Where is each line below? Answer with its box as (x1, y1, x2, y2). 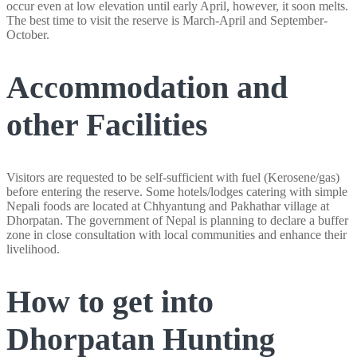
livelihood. (6, 241, 60, 256)
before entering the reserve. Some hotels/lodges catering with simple (6, 184, 347, 198)
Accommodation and (6, 69, 288, 106)
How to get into (6, 283, 214, 320)
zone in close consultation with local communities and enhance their (6, 227, 347, 241)
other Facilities (6, 107, 208, 143)
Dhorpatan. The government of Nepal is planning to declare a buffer (6, 213, 348, 227)
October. (6, 28, 49, 42)
